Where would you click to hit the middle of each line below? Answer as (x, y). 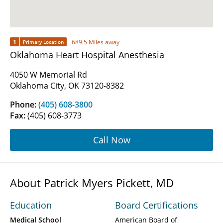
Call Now (111, 140)
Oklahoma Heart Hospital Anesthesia (87, 55)
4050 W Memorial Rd (49, 75)
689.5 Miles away (96, 42)
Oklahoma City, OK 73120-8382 (67, 86)
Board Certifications (157, 205)
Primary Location (43, 42)
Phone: (24, 105)
